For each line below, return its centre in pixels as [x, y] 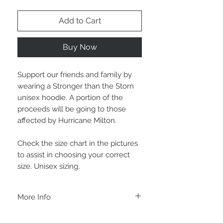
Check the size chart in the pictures [78, 144]
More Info [34, 197]
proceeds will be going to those [72, 109]
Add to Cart [80, 21]
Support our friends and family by [75, 75]
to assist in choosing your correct [74, 155]
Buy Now [80, 47]
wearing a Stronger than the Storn [76, 86]
